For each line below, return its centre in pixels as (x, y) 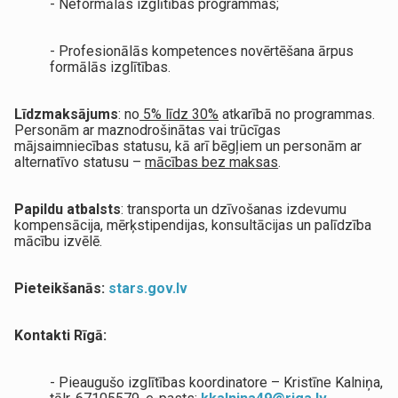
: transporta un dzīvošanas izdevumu (234, 209)
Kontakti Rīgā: (61, 335)
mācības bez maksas (212, 162)
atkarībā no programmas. (297, 114)
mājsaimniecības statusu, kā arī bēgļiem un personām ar (188, 146)
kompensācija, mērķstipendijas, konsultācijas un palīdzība (193, 225)
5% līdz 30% (179, 114)
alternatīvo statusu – (80, 162)
